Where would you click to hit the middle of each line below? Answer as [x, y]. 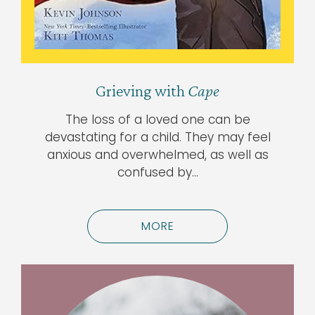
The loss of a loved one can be [157, 119]
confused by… [157, 172]
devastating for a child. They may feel [157, 137]
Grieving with [142, 90]
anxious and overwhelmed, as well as [157, 154]
